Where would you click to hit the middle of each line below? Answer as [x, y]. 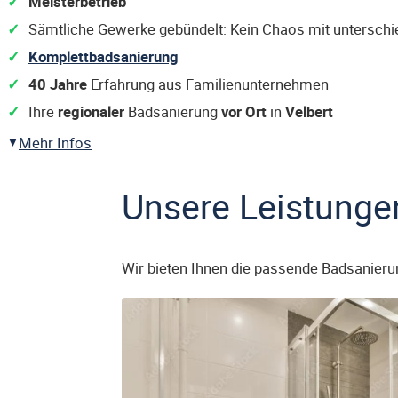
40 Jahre [58, 84]
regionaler [91, 111]
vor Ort [244, 111]
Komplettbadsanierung [103, 56]
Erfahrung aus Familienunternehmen [208, 84]
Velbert [309, 111]
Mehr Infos [55, 143]
